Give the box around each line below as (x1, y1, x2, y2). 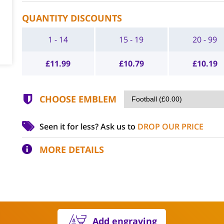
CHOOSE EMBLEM (39, 93, 116, 105)
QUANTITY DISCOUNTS (21, 12, 122, 24)
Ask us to (100, 121, 137, 132)
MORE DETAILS (39, 143, 104, 155)
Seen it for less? (39, 121, 100, 132)
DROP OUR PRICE (137, 121, 203, 132)
